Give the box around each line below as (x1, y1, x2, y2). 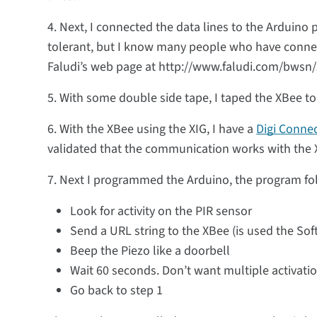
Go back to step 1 (70, 282, 163, 299)
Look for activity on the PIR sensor (70, 202, 253, 220)
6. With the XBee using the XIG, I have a (47, 120, 257, 138)
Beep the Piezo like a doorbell (70, 242, 231, 260)
